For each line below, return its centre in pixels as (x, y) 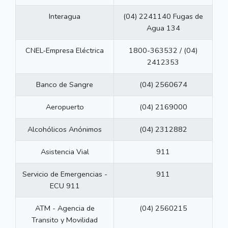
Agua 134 (163, 28)
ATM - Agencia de (65, 208)
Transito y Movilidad (65, 220)
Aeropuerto (65, 107)
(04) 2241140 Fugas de (163, 17)
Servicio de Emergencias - (65, 174)
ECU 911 (65, 186)
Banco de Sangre (65, 85)
